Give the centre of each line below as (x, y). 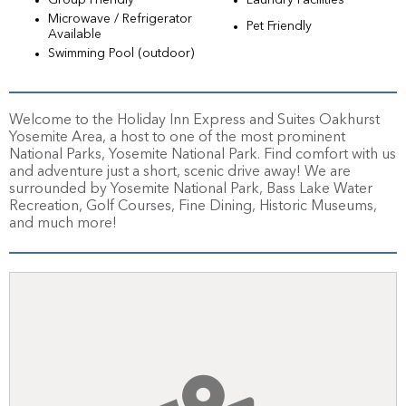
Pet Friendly (279, 27)
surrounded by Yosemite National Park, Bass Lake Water (191, 190)
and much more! (63, 224)
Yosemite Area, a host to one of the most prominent (177, 138)
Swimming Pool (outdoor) (121, 54)
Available (75, 35)
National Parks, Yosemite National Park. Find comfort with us (203, 155)
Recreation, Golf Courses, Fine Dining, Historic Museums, (193, 207)
